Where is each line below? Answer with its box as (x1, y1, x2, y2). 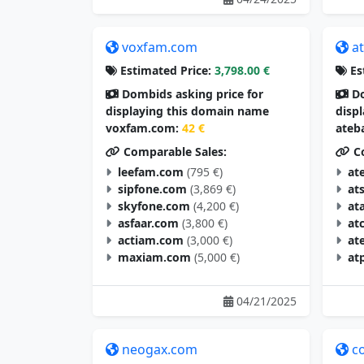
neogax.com (122, 340, 197, 359)
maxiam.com (118, 249, 191, 266)
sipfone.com (118, 181, 187, 197)
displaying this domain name (106, 103, 269, 119)
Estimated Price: (117, 63, 211, 79)
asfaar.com (118, 215, 179, 232)
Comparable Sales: (120, 144, 227, 160)
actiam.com (118, 232, 184, 249)
